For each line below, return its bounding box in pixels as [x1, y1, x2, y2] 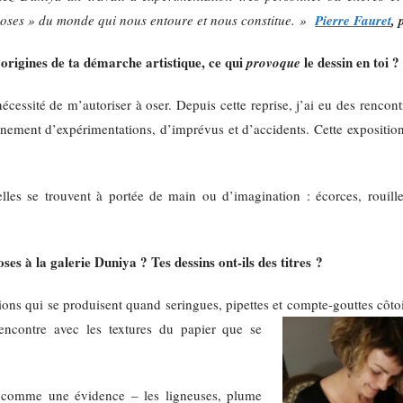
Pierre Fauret [315, 11, 392, 31]
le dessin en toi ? [300, 52, 400, 73]
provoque [246, 53, 301, 73]
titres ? [281, 252, 324, 273]
